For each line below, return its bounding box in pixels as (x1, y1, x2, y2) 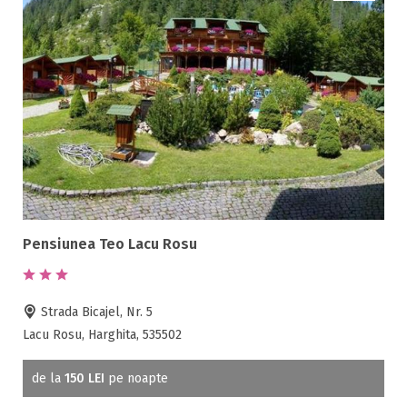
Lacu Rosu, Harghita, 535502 (23, 326, 182, 342)
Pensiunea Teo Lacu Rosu (23, 234, 197, 253)
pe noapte (104, 370, 168, 386)
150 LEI (65, 370, 104, 386)
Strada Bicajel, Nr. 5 (37, 303, 153, 320)
